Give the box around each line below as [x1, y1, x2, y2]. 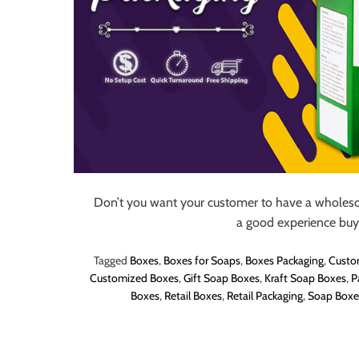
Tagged [94, 252, 130, 268]
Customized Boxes [90, 270, 179, 285]
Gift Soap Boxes [184, 270, 260, 285]
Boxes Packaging [245, 252, 324, 268]
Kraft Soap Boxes [264, 270, 346, 285]
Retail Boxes [163, 288, 222, 303]
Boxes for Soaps [163, 252, 240, 268]
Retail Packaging [226, 288, 303, 303]
